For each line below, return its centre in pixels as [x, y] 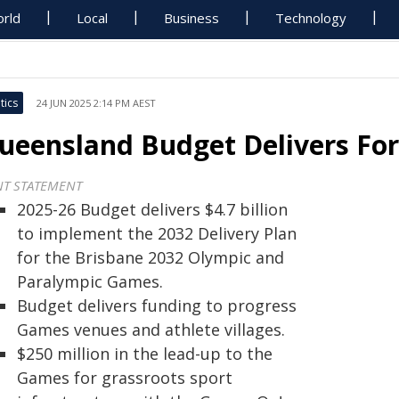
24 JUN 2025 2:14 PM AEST [96, 103]
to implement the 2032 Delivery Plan [157, 233]
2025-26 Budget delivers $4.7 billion [152, 209]
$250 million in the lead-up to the [145, 354]
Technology [311, 18]
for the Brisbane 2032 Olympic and [151, 257]
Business [192, 18]
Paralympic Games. [90, 281]
